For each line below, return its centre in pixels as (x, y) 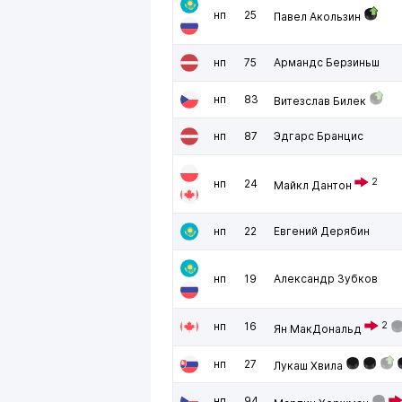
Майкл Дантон (313, 185)
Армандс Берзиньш (327, 62)
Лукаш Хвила (308, 366)
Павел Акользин (317, 17)
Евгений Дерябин (322, 231)
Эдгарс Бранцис (319, 136)
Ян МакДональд (318, 329)
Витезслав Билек (320, 101)
